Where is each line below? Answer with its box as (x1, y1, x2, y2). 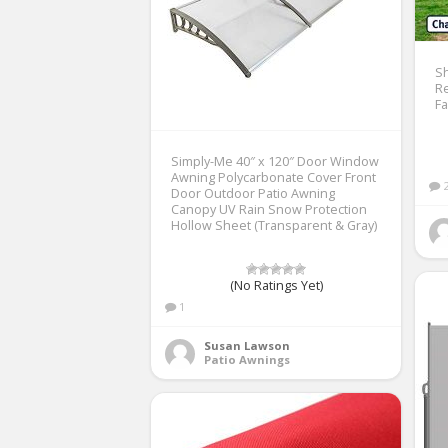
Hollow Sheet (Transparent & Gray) (171, 216, 377, 234)
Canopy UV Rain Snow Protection (171, 200, 367, 218)
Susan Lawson (204, 337, 290, 353)
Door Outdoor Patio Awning (171, 184, 335, 202)
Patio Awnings (204, 351, 290, 367)
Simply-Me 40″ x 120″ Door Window (171, 152, 379, 170)
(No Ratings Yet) (229, 276, 323, 294)
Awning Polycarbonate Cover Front (171, 168, 376, 186)
